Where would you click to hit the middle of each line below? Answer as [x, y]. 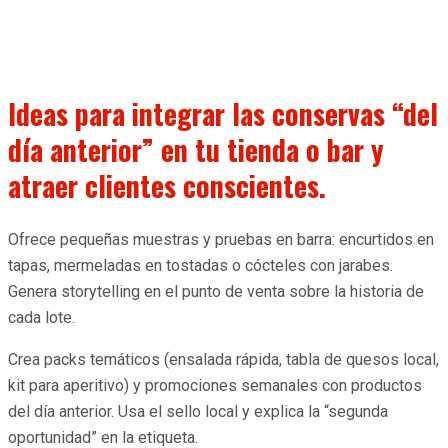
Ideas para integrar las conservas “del [223, 113]
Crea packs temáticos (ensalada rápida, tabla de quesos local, [223, 359]
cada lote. [41, 317]
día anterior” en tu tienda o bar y [196, 149]
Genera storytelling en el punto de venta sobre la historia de [216, 291]
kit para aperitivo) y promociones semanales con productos [215, 385]
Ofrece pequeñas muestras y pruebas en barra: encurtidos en [221, 239]
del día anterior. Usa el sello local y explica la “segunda [198, 411]
